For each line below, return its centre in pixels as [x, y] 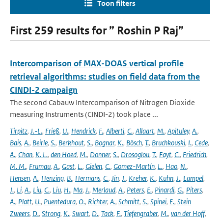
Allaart [145, 131]
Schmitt [129, 202]
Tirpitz [19, 131]
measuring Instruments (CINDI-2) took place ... [84, 114]
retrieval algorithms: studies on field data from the [105, 77]
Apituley [178, 131]
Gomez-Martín [134, 166]
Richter [97, 202]
